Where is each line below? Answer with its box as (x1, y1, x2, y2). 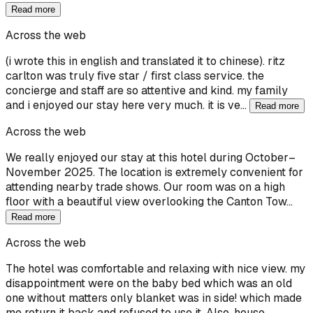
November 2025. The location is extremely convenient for (6, 164, 303, 180)
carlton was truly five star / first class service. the (6, 68, 264, 83)
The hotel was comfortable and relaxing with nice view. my (6, 261, 305, 276)
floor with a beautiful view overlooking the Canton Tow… (6, 194, 293, 209)
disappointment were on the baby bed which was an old (6, 275, 292, 291)
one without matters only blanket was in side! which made (6, 290, 302, 305)
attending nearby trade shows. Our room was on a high (6, 179, 285, 194)
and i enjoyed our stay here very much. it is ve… (6, 97, 249, 112)
